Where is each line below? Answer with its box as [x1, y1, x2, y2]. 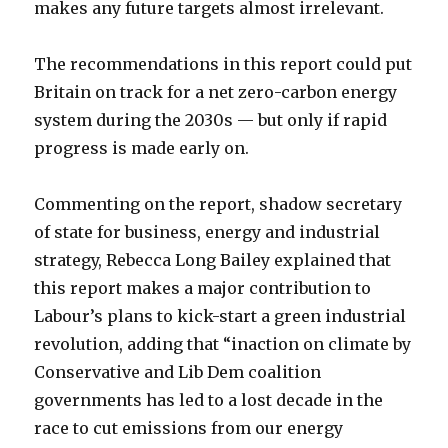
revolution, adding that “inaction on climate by [34, 334, 412, 354]
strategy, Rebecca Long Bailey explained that [34, 250, 392, 270]
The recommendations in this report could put [34, 54, 413, 74]
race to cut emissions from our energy [34, 418, 344, 438]
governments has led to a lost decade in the [34, 390, 384, 410]
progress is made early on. [34, 138, 250, 158]
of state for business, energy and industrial [34, 222, 381, 242]
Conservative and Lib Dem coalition [34, 362, 322, 382]
